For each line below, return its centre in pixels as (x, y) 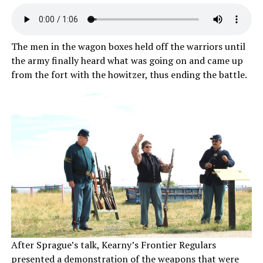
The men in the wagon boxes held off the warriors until (128, 47)
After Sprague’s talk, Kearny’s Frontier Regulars (113, 245)
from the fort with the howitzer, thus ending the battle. (129, 75)
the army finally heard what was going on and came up (127, 61)
